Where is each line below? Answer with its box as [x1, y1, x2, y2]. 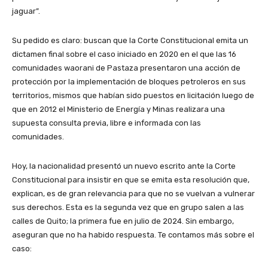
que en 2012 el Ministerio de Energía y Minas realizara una [12, 104, 225, 114]
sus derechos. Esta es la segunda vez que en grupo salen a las [12, 202, 244, 212]
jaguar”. [12, 6, 42, 16]
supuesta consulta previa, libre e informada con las [12, 118, 201, 127]
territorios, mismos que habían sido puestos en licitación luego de [12, 90, 254, 100]
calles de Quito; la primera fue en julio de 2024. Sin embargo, [12, 216, 234, 226]
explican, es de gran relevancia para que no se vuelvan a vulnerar [12, 188, 255, 198]
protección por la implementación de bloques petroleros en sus [12, 77, 246, 86]
